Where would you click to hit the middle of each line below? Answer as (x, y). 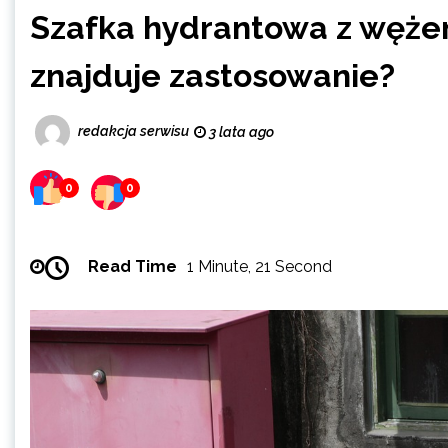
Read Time (132, 266)
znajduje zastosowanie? (212, 75)
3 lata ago (240, 132)
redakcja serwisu (133, 131)
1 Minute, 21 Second (259, 266)
